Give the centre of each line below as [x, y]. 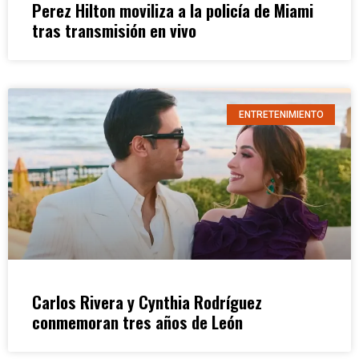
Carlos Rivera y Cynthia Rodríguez [147, 301]
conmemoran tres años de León [137, 321]
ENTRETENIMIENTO [281, 115]
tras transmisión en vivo [114, 30]
